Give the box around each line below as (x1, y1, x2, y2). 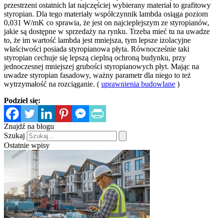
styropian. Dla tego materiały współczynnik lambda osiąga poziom (4, 10, 208, 18)
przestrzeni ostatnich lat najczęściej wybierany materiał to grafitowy (4, 1, 211, 10)
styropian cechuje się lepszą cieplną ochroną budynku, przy (4, 54, 186, 62)
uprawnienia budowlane (101, 80, 175, 89)
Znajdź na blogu (4, 122, 54, 131)
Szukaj (4, 131, 25, 140)
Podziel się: (4, 96, 40, 105)
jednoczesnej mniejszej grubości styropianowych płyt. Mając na (4, 62, 199, 71)
